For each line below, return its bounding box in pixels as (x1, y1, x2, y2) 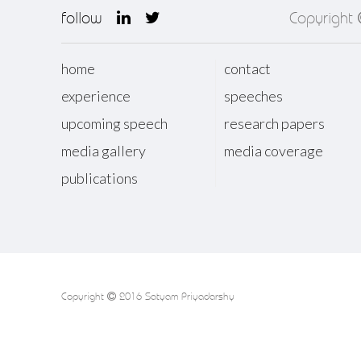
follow (61, 10, 107, 27)
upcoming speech (61, 114, 168, 133)
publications (61, 169, 138, 188)
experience (61, 87, 131, 106)
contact (224, 60, 272, 78)
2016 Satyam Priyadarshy (116, 291, 234, 302)
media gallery (61, 142, 146, 160)
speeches (224, 87, 284, 106)
